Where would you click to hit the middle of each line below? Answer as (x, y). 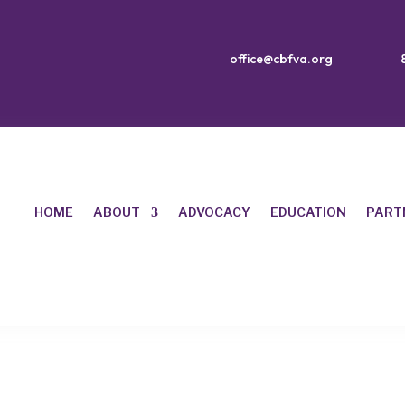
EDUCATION (308, 212)
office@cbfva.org (281, 58)
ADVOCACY (214, 212)
